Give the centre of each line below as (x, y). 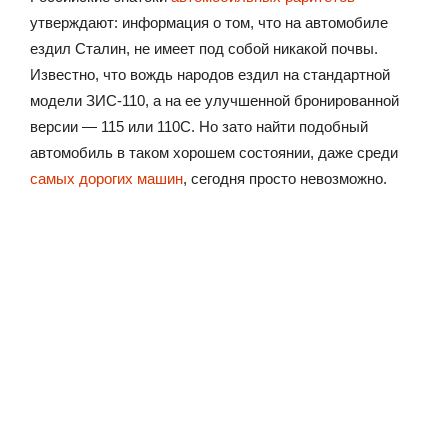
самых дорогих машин (106, 178)
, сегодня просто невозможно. (285, 178)
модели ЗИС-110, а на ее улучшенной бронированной (214, 100)
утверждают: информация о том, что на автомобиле (209, 22)
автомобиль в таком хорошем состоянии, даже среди (214, 152)
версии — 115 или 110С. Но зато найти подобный (199, 126)
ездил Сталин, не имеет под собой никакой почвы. (204, 48)
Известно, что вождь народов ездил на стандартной (210, 74)
